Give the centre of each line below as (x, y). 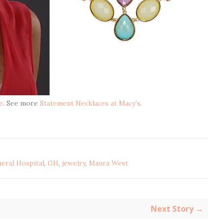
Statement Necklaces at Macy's (90, 103)
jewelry (74, 163)
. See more (21, 103)
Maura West (109, 163)
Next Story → (177, 209)
